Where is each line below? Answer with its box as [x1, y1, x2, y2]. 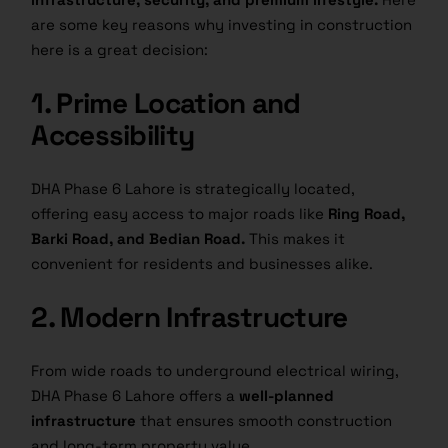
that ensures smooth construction [136, 411, 393, 431]
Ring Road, [328, 204, 406, 224]
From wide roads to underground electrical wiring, [31, 361, 400, 381]
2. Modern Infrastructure [31, 299, 348, 336]
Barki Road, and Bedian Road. [31, 229, 246, 249]
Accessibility [31, 117, 195, 154]
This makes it [245, 229, 346, 249]
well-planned [239, 386, 335, 406]
